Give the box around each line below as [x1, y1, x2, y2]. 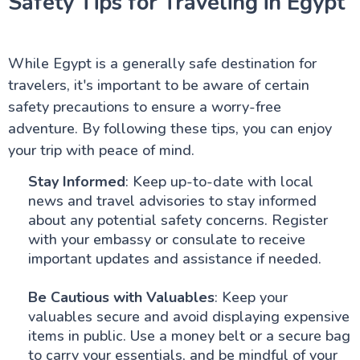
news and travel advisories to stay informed [27, 191, 317, 211]
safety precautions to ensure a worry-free [7, 97, 281, 117]
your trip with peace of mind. [7, 141, 194, 160]
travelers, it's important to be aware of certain [7, 76, 309, 95]
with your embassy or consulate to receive [27, 230, 305, 249]
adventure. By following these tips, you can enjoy [7, 119, 332, 138]
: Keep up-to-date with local [125, 172, 313, 191]
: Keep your [214, 288, 288, 307]
